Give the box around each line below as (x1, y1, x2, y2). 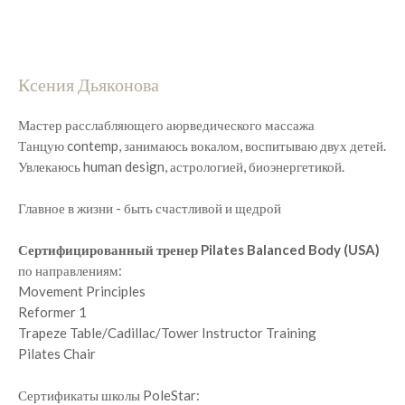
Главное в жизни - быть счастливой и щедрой (18, 200, 281, 216)
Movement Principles (18, 283, 146, 299)
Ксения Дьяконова (18, 73, 159, 95)
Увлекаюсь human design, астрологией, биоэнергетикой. (18, 158, 344, 174)
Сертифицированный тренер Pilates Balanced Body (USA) (18, 241, 380, 258)
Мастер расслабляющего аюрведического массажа (18, 117, 315, 133)
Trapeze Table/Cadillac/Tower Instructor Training (18, 325, 316, 341)
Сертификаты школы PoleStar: (18, 387, 200, 403)
